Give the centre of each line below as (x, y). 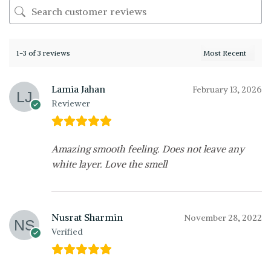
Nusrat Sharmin (87, 217)
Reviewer (71, 104)
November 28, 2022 (223, 218)
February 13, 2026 (227, 90)
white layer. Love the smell (109, 164)
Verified (67, 232)
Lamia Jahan (78, 89)
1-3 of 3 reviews (43, 53)
